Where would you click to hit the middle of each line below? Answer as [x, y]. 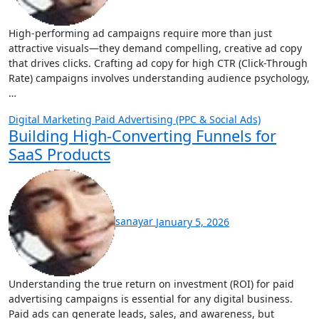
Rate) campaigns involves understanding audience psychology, [159, 78]
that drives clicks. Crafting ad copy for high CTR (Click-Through [158, 63]
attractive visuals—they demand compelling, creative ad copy [155, 48]
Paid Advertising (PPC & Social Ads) [178, 119]
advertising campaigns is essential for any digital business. [151, 298]
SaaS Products [59, 154]
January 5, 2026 [193, 221]
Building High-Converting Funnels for [142, 135]
